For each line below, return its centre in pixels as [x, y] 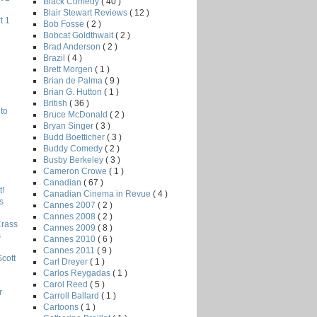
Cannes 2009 [70, 227]
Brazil [55, 58]
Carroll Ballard [72, 295]
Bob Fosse [65, 24]
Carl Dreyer [67, 261]
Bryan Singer [69, 126]
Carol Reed [67, 284]
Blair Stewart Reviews [86, 12]
